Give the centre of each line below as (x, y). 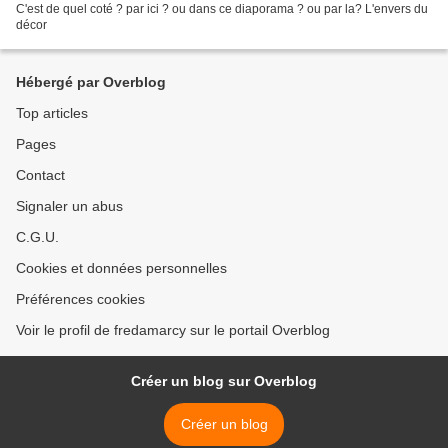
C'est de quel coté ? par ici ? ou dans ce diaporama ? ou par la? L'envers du (222, 9)
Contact (40, 175)
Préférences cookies (80, 299)
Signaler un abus (69, 206)
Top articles (52, 113)
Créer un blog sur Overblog (224, 381)
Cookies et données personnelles (121, 268)
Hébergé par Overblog (91, 82)
